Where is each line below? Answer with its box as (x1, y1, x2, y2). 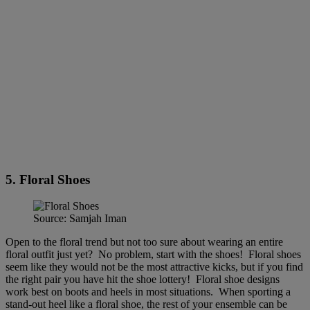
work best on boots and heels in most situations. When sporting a (6, 286, 291, 298)
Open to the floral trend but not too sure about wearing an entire (6, 236, 283, 248)
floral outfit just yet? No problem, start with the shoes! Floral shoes (6, 248, 301, 261)
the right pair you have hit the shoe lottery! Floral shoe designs (6, 273, 280, 286)
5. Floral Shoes (6, 172, 90, 187)
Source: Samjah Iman (33, 212, 127, 225)
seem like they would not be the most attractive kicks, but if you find (6, 261, 303, 273)
